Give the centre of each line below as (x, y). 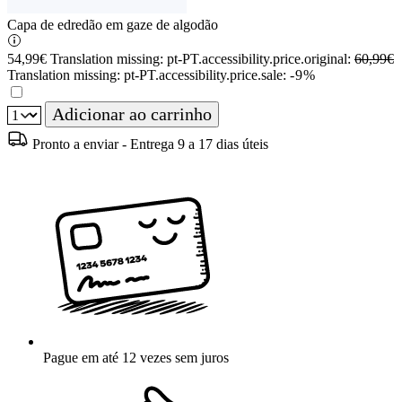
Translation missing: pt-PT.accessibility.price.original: (202, 59)
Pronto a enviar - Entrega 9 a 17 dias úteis (150, 144)
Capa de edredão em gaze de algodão (113, 25)
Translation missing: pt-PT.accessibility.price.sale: (149, 75)
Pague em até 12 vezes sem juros (136, 358)
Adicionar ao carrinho (132, 114)
